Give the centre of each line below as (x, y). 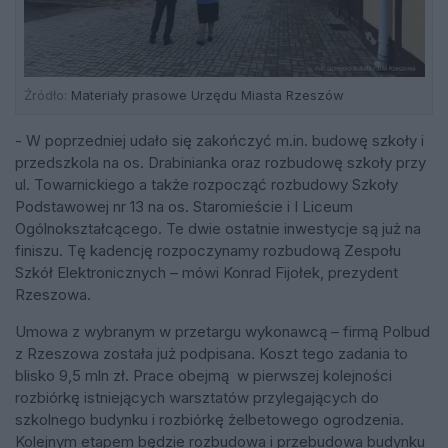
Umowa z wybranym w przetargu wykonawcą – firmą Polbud (222, 331)
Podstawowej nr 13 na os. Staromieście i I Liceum (184, 206)
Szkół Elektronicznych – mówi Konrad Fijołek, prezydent (206, 272)
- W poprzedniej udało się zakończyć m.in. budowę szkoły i (219, 140)
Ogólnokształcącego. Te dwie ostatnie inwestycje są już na (218, 228)
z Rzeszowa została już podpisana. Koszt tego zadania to (211, 353)
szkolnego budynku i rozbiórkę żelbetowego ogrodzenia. (209, 419)
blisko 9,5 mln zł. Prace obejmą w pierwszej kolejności (203, 375)
